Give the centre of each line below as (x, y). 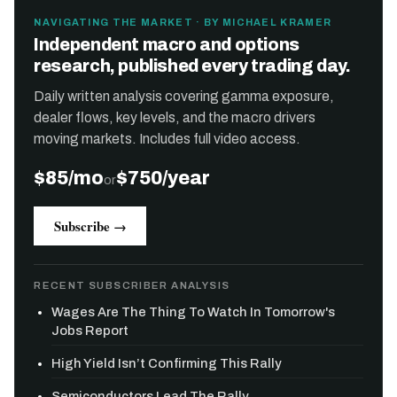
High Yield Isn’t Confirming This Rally (167, 363)
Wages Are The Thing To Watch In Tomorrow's (194, 311)
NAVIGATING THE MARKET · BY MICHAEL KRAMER (183, 22)
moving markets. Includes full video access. (167, 139)
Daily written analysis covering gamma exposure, (184, 97)
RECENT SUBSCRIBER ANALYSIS (132, 285)
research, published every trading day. (192, 66)
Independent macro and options (167, 45)
